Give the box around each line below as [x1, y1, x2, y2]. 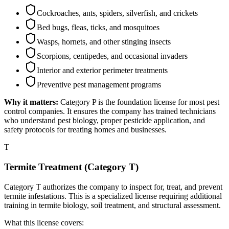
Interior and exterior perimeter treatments [37, 66, 168, 75]
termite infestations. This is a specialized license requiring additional [4, 191, 222, 200]
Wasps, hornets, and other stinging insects [37, 37, 171, 47]
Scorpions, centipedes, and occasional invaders [37, 52, 188, 61]
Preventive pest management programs [37, 80, 161, 89]
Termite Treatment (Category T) [4, 162, 139, 173]
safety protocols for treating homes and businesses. [4, 125, 167, 134]
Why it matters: [4, 98, 58, 107]
